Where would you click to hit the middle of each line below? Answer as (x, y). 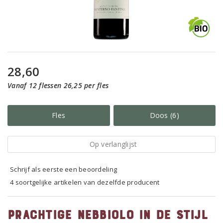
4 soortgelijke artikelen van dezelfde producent (85, 182)
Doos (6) (164, 115)
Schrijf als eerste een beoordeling (64, 169)
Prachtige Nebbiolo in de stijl (108, 214)
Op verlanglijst (113, 144)
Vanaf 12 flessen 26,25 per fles (58, 85)
